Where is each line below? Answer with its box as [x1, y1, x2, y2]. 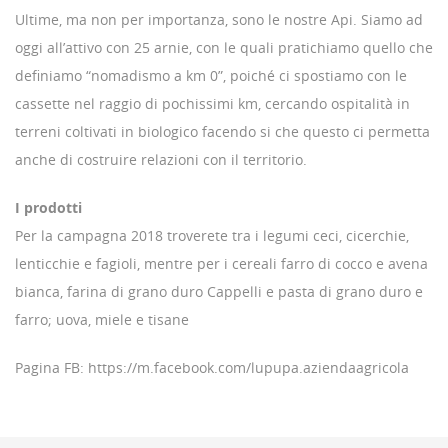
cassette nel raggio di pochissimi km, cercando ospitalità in [15, 93, 410, 113]
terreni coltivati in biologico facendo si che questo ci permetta [15, 121, 430, 141]
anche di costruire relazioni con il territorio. [15, 149, 307, 169]
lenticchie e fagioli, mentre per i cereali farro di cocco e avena [15, 253, 428, 273]
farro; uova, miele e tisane [15, 309, 189, 329]
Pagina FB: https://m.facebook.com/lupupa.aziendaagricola [15, 357, 409, 377]
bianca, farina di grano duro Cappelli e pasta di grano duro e [15, 281, 423, 301]
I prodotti [15, 197, 82, 217]
